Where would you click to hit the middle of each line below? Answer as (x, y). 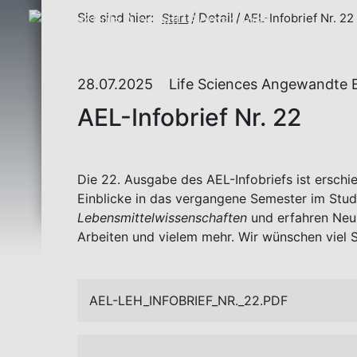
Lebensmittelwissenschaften (162, 218)
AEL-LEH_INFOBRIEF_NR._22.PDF (188, 300)
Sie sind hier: (116, 18)
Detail (216, 18)
